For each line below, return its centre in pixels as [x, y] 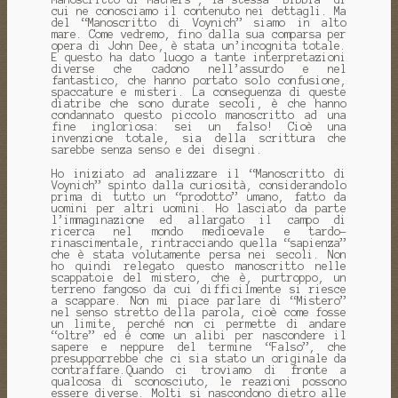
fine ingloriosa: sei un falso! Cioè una [199, 126]
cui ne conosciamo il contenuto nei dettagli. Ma [199, 11]
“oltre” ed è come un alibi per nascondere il [199, 335]
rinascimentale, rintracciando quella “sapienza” [199, 243]
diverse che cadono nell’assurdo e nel [199, 68]
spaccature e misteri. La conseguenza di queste [199, 92]
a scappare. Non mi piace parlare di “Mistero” [199, 300]
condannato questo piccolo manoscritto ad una [199, 115]
